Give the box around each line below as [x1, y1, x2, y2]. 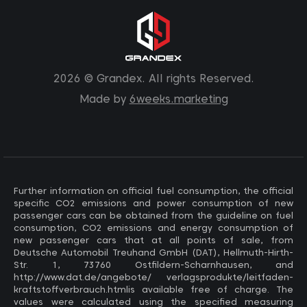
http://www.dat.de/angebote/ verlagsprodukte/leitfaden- [14, 272, 293, 282]
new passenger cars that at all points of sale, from [14, 235, 293, 245]
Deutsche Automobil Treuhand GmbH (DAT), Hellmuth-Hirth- [14, 247, 293, 258]
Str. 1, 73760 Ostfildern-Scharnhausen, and [14, 260, 293, 270]
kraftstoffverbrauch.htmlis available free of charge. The [14, 284, 293, 295]
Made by [79, 92, 130, 106]
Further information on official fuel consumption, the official [14, 186, 293, 196]
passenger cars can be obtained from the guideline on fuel [14, 210, 293, 221]
